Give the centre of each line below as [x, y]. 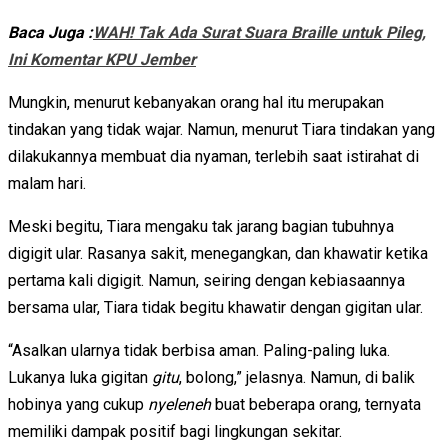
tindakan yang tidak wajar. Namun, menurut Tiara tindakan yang [221, 130]
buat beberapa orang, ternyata [316, 405]
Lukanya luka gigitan [80, 378]
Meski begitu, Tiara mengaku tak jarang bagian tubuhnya [201, 227]
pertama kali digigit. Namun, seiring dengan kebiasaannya [206, 281]
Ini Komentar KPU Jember [102, 60]
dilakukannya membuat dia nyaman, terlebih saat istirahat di [213, 157]
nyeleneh [179, 405]
